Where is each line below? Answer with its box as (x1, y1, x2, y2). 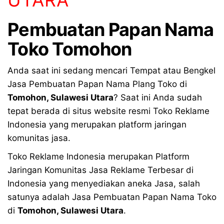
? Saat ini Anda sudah (113, 92, 202, 102)
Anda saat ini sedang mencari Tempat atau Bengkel (7, 65, 215, 75)
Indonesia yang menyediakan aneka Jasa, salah (7, 178, 200, 188)
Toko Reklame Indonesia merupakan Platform (7, 151, 189, 161)
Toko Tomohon (7, 37, 132, 60)
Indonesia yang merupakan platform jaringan (7, 119, 186, 129)
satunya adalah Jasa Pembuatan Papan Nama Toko (7, 191, 216, 202)
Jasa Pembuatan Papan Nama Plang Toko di (7, 78, 187, 89)
